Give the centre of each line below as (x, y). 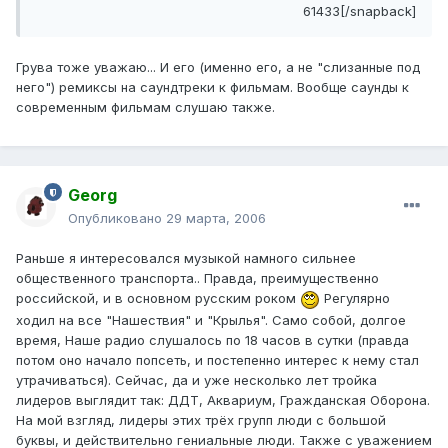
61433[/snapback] (359, 10)
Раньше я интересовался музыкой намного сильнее (186, 258)
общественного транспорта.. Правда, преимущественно (197, 278)
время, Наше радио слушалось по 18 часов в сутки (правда (212, 339)
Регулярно (355, 298)
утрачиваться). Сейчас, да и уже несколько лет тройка (196, 379)
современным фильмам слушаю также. (145, 106)
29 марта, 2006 (216, 218)
